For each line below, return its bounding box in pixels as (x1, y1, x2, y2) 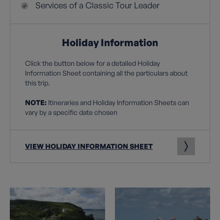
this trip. (25, 79, 50, 87)
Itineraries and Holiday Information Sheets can (47, 98, 189, 107)
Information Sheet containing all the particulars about (25, 69, 188, 77)
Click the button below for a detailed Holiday (25, 59, 160, 67)
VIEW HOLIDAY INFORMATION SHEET (25, 142, 153, 150)
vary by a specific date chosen (25, 108, 117, 116)
